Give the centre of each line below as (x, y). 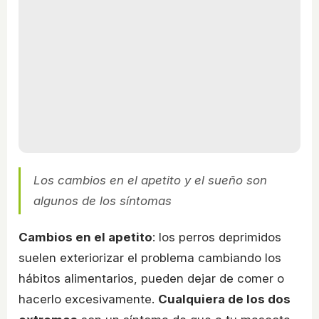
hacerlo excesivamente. (88, 299)
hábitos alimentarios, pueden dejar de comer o (151, 279)
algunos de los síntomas (103, 201)
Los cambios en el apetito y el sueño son (150, 181)
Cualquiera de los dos (224, 299)
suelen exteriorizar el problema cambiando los (150, 258)
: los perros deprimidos (217, 237)
